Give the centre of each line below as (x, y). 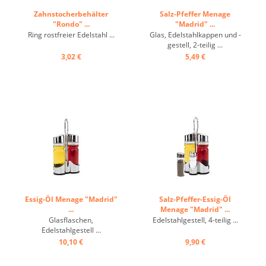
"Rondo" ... (71, 24)
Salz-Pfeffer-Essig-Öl (195, 199)
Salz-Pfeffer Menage (195, 14)
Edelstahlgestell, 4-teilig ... (195, 220)
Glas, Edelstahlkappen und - (195, 35)
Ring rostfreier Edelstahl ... (71, 35)
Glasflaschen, (71, 220)
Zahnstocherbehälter (71, 14)
